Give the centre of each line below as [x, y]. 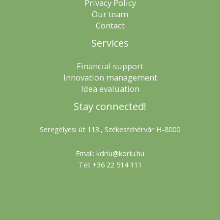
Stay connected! [110, 107]
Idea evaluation [110, 89]
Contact [110, 26]
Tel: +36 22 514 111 [110, 164]
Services [110, 43]
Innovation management [110, 78]
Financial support [110, 66]
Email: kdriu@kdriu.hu [110, 153]
